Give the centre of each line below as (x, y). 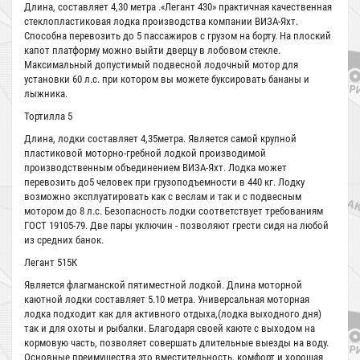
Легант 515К (51, 262)
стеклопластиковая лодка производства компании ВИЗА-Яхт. (161, 21)
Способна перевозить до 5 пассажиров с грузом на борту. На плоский (178, 36)
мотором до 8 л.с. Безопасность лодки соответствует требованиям (174, 211)
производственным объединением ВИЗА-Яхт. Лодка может (155, 168)
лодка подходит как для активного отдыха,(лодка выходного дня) (173, 314)
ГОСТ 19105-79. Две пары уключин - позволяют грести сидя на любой (176, 225)
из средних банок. (64, 240)
